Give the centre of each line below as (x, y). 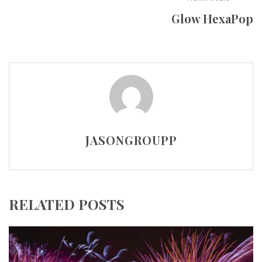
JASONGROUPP (131, 140)
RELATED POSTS (67, 204)
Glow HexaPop (212, 19)
